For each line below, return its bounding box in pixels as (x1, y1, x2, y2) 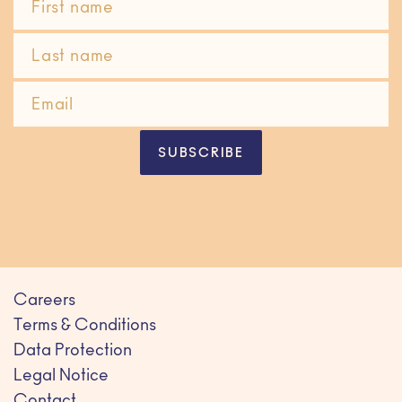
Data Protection (13, 344, 132, 361)
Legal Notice (13, 369, 109, 386)
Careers (13, 293, 75, 310)
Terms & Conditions (13, 319, 156, 336)
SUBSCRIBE (158, 148, 244, 162)
